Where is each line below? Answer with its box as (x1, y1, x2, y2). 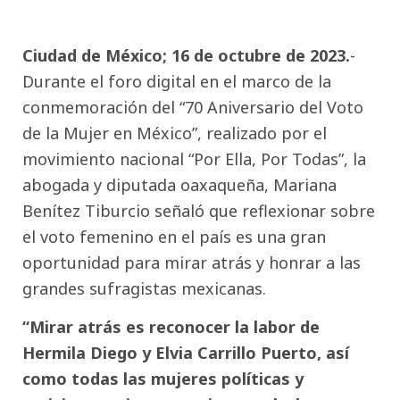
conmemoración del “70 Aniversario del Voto (22, 96, 363, 118)
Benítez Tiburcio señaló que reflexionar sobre (22, 199, 375, 221)
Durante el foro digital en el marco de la (22, 70, 331, 92)
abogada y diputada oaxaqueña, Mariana (22, 173, 337, 196)
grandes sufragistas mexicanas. (22, 277, 266, 299)
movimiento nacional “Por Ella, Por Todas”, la (22, 147, 366, 170)
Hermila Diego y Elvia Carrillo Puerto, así (22, 342, 349, 364)
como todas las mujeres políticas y (22, 368, 304, 390)
